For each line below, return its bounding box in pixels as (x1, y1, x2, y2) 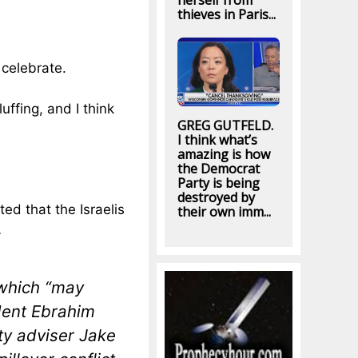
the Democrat (177, 160, 260, 178)
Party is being (177, 174, 260, 193)
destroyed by (177, 189, 255, 207)
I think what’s (177, 131, 257, 149)
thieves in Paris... (177, 6, 276, 24)
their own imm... (177, 203, 271, 221)
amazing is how (177, 145, 270, 164)
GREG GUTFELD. (177, 117, 273, 135)
